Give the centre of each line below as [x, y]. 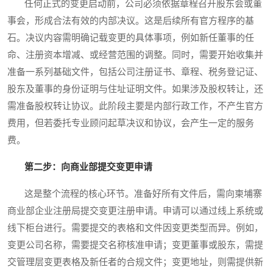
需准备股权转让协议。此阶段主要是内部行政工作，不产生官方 [135, 106]
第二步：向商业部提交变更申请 [88, 167]
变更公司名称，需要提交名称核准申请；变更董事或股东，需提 [135, 245]
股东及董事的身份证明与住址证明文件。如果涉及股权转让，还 [135, 89]
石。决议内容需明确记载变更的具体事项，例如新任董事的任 [131, 38]
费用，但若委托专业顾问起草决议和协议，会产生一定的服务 [131, 123]
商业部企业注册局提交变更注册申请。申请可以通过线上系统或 [135, 211]
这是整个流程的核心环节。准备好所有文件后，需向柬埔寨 [135, 194]
